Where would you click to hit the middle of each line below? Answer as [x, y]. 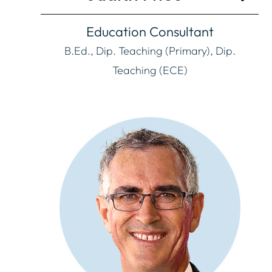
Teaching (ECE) [150, 70]
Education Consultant [150, 31]
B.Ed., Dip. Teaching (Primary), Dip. [150, 50]
